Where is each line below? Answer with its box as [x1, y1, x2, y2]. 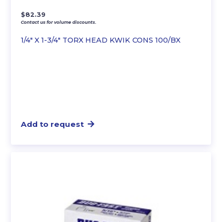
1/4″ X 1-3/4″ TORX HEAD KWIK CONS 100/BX [21, 35, 181, 45]
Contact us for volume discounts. [21, 19, 97, 25]
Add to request [21, 119, 84, 129]
